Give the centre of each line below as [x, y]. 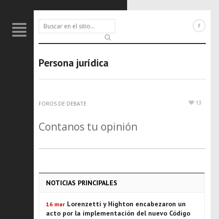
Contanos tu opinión [88, 127]
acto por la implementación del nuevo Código [118, 213]
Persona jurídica [74, 63]
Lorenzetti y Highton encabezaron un [126, 204]
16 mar [55, 204]
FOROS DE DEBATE [63, 103]
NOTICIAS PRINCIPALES [82, 183]
